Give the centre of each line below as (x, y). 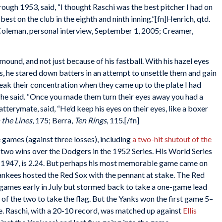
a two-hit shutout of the (172, 139)
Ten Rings (90, 120)
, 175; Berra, (53, 120)
